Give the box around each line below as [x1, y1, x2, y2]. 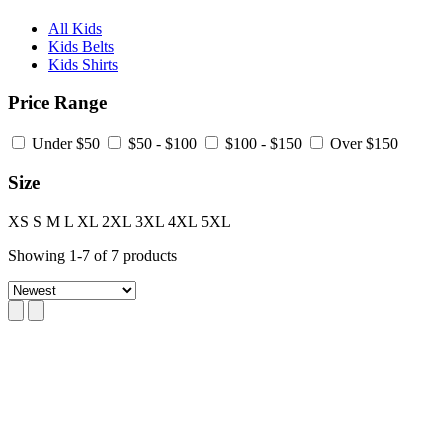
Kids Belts [48, 37, 114, 55]
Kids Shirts [48, 55, 118, 73]
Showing [8, 246, 69, 264]
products [119, 246, 177, 264]
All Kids [48, 19, 102, 37]
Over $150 [330, 135, 398, 153]
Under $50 [32, 135, 100, 153]
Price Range [8, 92, 107, 114]
